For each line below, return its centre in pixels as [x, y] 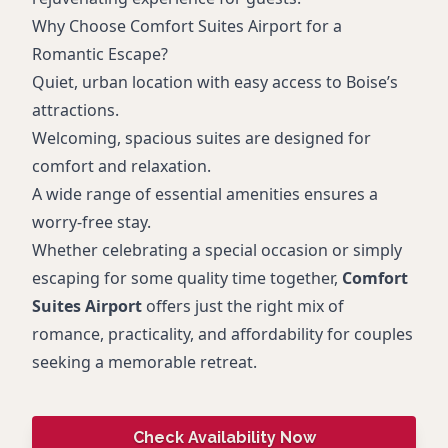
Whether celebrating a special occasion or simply [217, 250]
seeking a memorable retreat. [144, 362]
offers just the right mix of [243, 306]
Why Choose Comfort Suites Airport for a [187, 26]
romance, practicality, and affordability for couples [222, 334]
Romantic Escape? [100, 54]
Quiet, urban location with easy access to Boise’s [215, 82]
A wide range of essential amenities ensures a [205, 194]
